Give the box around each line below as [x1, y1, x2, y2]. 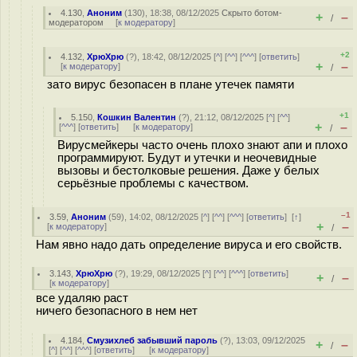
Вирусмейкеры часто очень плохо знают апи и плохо [57, 139, 347, 151]
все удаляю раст [36, 292, 128, 304]
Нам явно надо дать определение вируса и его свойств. [36, 238, 342, 251]
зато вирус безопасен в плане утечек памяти [47, 78, 294, 91]
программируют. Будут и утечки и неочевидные [57, 151, 316, 164]
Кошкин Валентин [97, 112, 177, 122]
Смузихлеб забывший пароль [87, 335, 218, 345]
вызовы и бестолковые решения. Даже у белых [57, 164, 320, 177]
